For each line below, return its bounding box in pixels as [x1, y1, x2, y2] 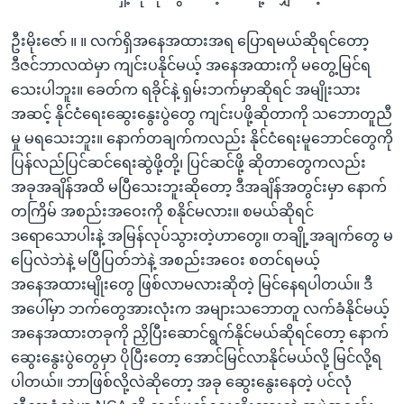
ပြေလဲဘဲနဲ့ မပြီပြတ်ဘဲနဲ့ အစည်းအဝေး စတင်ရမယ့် [11, 252, 320, 268]
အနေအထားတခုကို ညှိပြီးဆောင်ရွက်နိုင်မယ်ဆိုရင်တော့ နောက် [11, 325, 389, 341]
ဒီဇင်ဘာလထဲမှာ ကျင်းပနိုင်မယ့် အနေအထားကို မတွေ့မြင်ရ [11, 57, 371, 73]
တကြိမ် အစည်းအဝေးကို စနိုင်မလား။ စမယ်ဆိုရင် [11, 203, 314, 219]
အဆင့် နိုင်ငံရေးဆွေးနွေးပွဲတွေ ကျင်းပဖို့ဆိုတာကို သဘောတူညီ [11, 106, 392, 122]
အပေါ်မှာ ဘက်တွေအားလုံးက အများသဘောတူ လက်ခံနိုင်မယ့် [11, 300, 390, 317]
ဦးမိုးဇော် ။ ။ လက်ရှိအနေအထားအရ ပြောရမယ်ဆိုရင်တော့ [11, 32, 369, 49]
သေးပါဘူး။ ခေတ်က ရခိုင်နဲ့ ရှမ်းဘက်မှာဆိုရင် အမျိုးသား [11, 81, 361, 97]
